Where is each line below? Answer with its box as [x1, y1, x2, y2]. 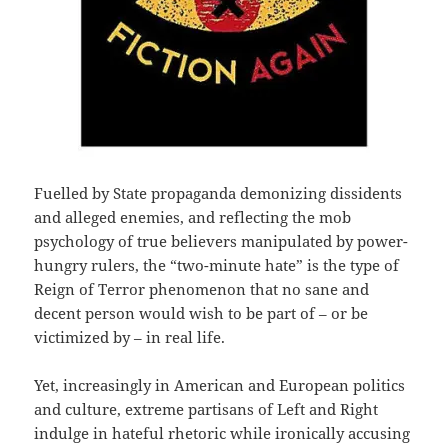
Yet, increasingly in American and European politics [34, 375, 406, 396]
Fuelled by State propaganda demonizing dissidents [34, 183, 403, 204]
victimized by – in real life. [34, 327, 226, 348]
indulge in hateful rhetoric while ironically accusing [34, 423, 411, 444]
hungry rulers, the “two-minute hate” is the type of [34, 255, 400, 276]
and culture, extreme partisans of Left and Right [34, 399, 379, 420]
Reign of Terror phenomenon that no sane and [34, 279, 370, 300]
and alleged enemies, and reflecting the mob [34, 207, 352, 228]
